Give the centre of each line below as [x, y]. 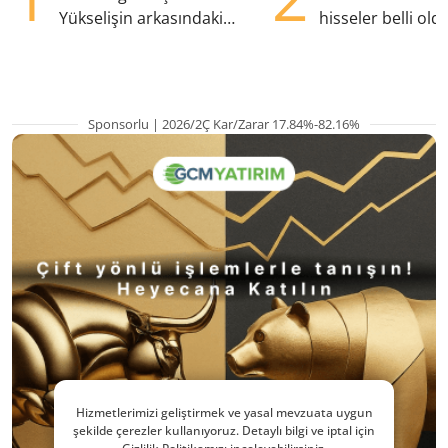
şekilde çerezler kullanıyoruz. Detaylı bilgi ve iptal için [224, 430]
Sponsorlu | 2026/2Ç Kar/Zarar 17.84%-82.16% [224, 124]
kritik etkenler [110, 42]
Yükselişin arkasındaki [141, 18]
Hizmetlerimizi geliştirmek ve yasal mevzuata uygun [224, 412]
